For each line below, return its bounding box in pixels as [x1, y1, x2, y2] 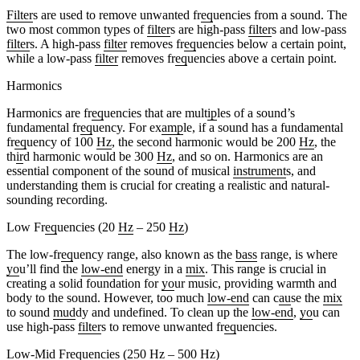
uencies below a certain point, [196, 36, 346, 51]
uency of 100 [27, 134, 96, 149]
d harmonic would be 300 [23, 149, 157, 163]
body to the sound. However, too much [6, 290, 207, 305]
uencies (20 [57, 219, 118, 234]
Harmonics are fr [6, 105, 92, 120]
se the [291, 290, 323, 305]
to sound [6, 305, 53, 319]
